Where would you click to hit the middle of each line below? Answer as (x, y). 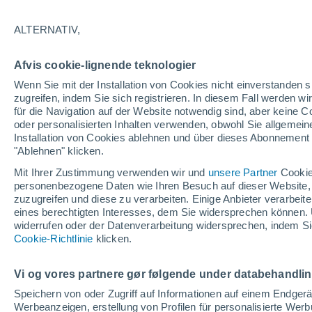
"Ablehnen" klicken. (59, 151)
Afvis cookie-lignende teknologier (105, 65)
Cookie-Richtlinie (54, 239)
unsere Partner (243, 172)
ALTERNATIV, (47, 30)
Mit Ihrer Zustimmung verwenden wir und (111, 172)
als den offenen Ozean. (143, 61)
